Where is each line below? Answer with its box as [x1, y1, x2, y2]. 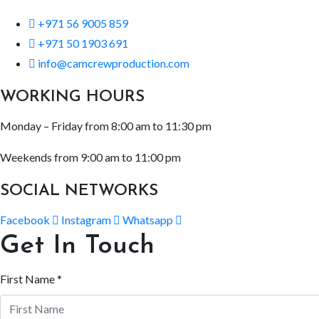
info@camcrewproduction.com [38, 56, 189, 70]
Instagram [61, 213, 111, 226]
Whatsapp [122, 213, 173, 226]
